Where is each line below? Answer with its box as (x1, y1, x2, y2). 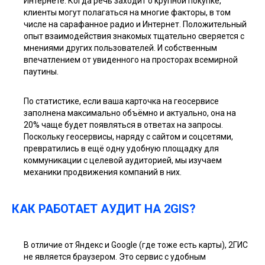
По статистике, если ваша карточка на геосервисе (24, 96, 219, 106)
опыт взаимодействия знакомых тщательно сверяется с (24, 31, 244, 41)
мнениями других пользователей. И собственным (24, 43, 217, 53)
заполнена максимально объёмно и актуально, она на (24, 108, 236, 118)
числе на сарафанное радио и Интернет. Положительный (24, 20, 247, 29)
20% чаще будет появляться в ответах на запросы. (24, 120, 223, 130)
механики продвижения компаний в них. (24, 167, 182, 177)
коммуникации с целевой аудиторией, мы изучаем (24, 156, 222, 165)
